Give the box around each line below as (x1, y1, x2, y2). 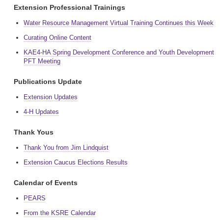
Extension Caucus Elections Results (24, 159, 128, 166)
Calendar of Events (14, 179, 78, 187)
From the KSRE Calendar (24, 209, 96, 217)
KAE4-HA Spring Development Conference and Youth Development (24, 49, 214, 56)
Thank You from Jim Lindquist (24, 144, 109, 151)
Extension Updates (24, 93, 78, 101)
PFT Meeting (24, 57, 60, 65)
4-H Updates (24, 108, 59, 115)
